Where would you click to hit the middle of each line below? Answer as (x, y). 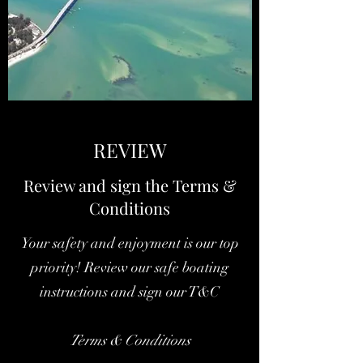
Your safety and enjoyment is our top (130, 243)
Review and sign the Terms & (130, 185)
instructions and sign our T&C (130, 292)
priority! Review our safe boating (130, 267)
